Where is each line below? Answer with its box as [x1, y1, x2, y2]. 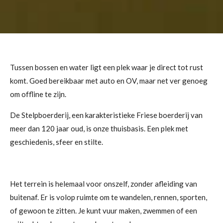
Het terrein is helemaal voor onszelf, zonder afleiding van [10, 179, 197, 189]
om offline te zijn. [10, 90, 66, 99]
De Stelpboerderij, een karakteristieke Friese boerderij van [10, 111, 203, 120]
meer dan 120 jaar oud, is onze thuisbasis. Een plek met [10, 124, 188, 133]
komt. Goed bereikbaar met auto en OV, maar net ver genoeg [10, 76, 208, 86]
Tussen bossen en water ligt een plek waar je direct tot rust [10, 63, 203, 72]
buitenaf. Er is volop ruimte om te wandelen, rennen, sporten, [10, 193, 207, 202]
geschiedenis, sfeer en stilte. [10, 137, 103, 147]
